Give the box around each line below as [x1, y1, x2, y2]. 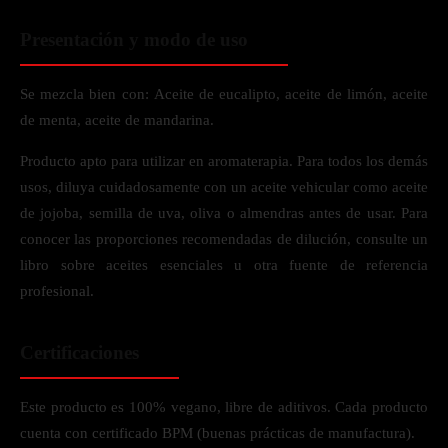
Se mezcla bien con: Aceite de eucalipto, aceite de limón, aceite [20, 86, 428, 102]
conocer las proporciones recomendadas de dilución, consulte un [20, 231, 428, 247]
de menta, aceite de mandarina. [20, 112, 214, 128]
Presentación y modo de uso [20, 29, 248, 50]
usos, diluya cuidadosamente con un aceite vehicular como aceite [20, 179, 428, 195]
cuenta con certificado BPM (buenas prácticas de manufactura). [20, 425, 415, 441]
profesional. [20, 283, 94, 299]
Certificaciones [20, 342, 139, 363]
